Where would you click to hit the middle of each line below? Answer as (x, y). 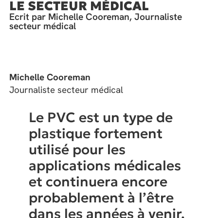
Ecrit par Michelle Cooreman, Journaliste (96, 17)
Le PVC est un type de (101, 117)
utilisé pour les (77, 149)
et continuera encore (98, 182)
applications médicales (105, 165)
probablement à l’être (101, 198)
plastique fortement (96, 133)
